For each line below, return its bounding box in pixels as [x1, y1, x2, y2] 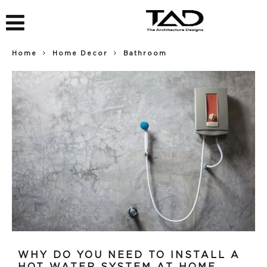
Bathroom [123, 50, 167, 57]
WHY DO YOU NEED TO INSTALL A [18, 250, 240, 260]
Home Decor [52, 50, 108, 57]
